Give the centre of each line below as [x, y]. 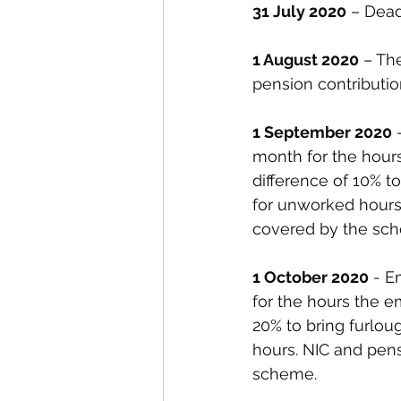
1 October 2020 [311, 277]
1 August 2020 [306, 60]
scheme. [287, 374]
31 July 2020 [299, 11]
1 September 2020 [322, 132]
